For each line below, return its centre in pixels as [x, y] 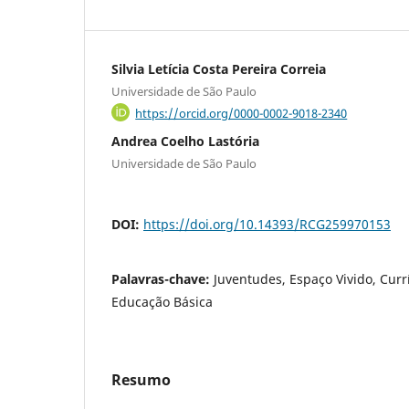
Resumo [141, 380]
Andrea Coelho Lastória [185, 142]
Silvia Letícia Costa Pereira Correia [219, 68]
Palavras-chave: [163, 279]
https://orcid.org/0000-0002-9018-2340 [241, 113]
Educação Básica [162, 302]
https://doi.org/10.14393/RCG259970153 [267, 225]
